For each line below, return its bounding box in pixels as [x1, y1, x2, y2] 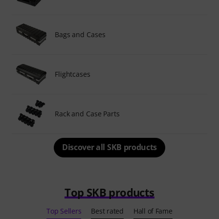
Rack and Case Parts [55, 109, 120, 118]
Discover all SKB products [62, 142, 157, 153]
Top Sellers [46, 206, 82, 216]
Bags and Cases [55, 30, 106, 39]
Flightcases [55, 69, 90, 79]
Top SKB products [65, 185, 154, 199]
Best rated [91, 206, 124, 216]
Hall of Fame [133, 206, 173, 216]
